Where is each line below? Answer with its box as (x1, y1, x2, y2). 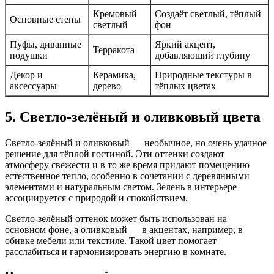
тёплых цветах (155, 81, 216, 92)
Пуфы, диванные (10, 39, 81, 50)
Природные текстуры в (155, 70, 252, 81)
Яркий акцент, (155, 39, 215, 50)
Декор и (10, 70, 43, 81)
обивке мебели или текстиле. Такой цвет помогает (5, 235, 217, 246)
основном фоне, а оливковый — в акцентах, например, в (5, 224, 243, 235)
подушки (10, 50, 48, 61)
